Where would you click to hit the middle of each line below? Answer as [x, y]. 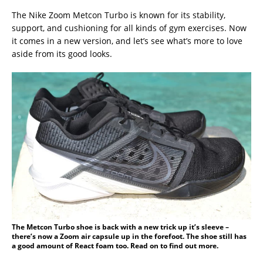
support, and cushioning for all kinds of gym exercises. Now [129, 28]
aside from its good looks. [62, 53]
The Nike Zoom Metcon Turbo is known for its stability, [119, 15]
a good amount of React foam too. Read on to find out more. [115, 245]
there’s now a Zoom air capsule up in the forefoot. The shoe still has [129, 236]
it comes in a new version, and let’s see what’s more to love [127, 41]
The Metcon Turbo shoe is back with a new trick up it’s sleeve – [120, 227]
